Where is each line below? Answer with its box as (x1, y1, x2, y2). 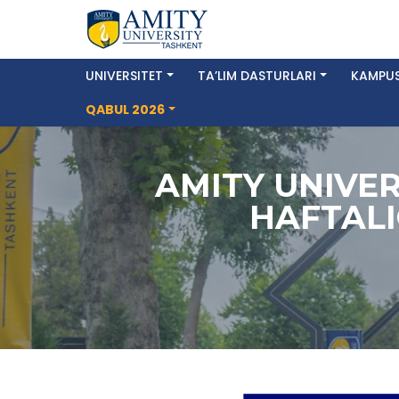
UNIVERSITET (85, 67, 163, 85)
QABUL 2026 (85, 101, 165, 118)
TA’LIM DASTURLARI (197, 67, 316, 85)
